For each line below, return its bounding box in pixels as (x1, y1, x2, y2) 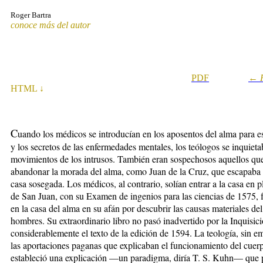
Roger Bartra (11, 10, 51, 19)
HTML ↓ (11, 83, 44, 93)
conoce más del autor (11, 19, 90, 30)
